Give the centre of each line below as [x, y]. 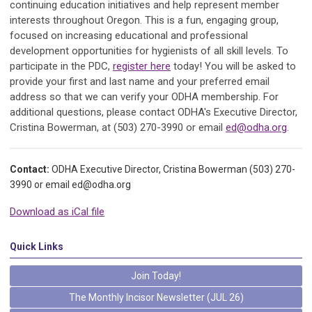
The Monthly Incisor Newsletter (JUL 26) [156, 298]
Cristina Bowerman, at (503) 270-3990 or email [118, 128]
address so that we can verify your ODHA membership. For [144, 97]
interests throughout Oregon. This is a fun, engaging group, [144, 21]
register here [142, 67]
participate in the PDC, [61, 67]
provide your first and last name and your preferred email [140, 82]
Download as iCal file [57, 212]
